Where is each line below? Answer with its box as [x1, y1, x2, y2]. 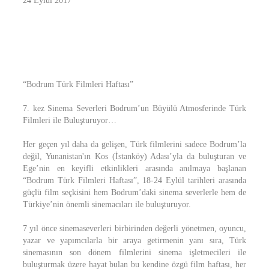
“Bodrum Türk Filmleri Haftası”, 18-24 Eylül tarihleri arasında [23, 176, 246, 185]
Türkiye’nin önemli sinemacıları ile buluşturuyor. [23, 200, 191, 209]
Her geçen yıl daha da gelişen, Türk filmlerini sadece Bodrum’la [23, 140, 246, 149]
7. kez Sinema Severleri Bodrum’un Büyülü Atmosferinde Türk [23, 104, 246, 113]
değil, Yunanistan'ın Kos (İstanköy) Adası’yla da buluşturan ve [23, 152, 246, 161]
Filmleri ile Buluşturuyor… [23, 116, 116, 125]
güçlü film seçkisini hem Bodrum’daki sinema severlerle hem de [23, 188, 246, 197]
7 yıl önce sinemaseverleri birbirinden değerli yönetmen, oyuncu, [23, 224, 246, 233]
